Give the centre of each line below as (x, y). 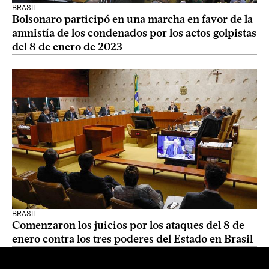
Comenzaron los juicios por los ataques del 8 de (128, 225)
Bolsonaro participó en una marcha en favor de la (132, 19)
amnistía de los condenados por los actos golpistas (134, 33)
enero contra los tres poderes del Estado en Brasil (132, 239)
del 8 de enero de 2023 (67, 47)
